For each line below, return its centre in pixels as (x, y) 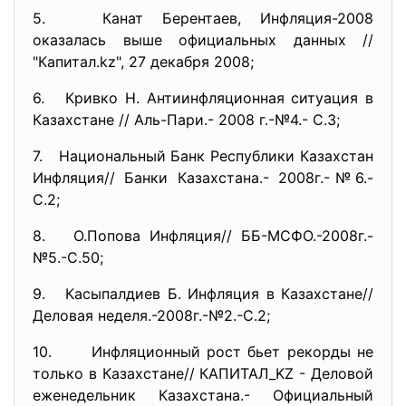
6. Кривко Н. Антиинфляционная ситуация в (203, 98)
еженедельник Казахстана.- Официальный (203, 395)
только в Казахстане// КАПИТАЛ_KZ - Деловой (203, 373)
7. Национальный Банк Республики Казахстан (203, 156)
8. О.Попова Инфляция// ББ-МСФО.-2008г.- (203, 236)
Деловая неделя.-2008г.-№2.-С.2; (151, 315)
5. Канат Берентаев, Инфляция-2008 (203, 18)
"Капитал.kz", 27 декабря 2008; (143, 62)
